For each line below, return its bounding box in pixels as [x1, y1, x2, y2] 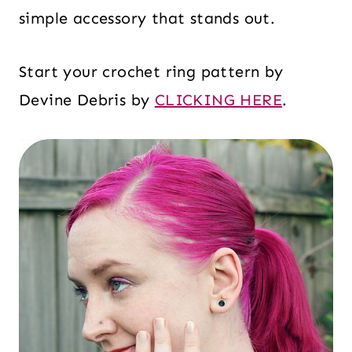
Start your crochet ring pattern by [19, 62, 284, 81]
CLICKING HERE [154, 90, 283, 109]
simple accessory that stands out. [19, 9, 276, 27]
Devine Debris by [19, 90, 155, 109]
